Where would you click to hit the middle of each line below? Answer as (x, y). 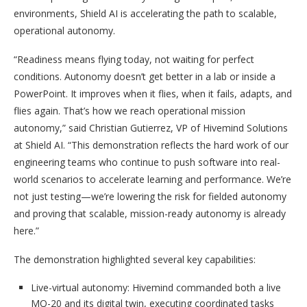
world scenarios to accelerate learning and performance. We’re (152, 179)
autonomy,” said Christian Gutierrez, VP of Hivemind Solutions (151, 128)
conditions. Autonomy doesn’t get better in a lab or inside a (145, 76)
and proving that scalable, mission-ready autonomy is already (150, 213)
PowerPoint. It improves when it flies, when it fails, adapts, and (153, 94)
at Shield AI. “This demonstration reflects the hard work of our (151, 145)
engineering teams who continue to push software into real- (147, 162)
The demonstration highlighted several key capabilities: (136, 259)
